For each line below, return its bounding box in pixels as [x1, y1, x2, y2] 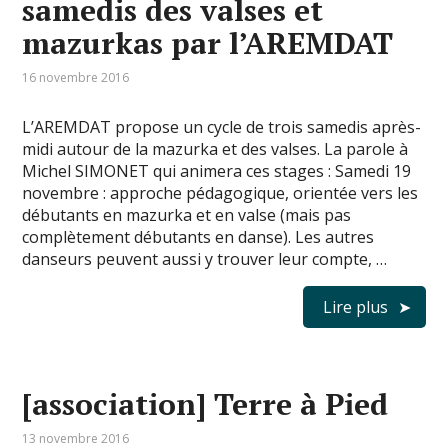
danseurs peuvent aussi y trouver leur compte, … [22, 248, 388, 271]
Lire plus [322, 296, 388, 319]
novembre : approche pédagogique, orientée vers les [22, 182, 419, 205]
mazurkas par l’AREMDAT [22, 23, 394, 64]
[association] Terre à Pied [22, 384, 389, 425]
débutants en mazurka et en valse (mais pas [22, 204, 352, 227]
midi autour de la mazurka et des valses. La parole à [22, 138, 409, 161]
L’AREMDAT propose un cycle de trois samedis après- [22, 116, 422, 139]
